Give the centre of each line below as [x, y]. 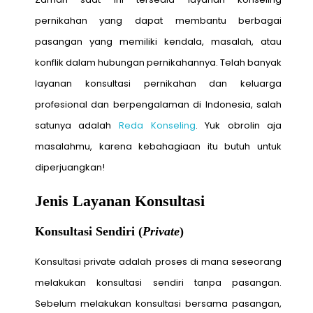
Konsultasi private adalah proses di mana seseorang [158, 262]
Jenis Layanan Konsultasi [119, 201]
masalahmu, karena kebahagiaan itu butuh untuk [158, 147]
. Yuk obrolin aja [239, 126]
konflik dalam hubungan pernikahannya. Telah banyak [158, 63]
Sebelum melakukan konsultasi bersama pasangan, [158, 304]
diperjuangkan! [70, 168]
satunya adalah [77, 126]
